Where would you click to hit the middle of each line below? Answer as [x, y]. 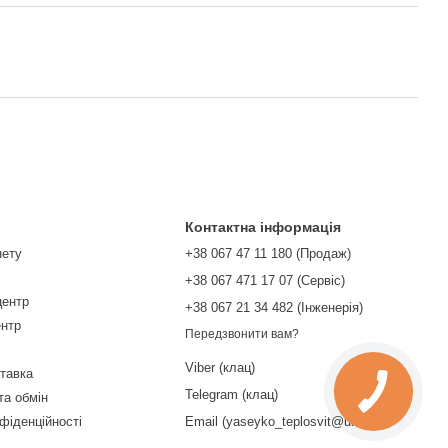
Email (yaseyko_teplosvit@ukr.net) [286, 422]
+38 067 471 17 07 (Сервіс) [265, 280]
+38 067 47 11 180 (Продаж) [268, 253]
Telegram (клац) [232, 395]
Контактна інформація [263, 227]
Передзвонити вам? [242, 334]
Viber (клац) [220, 368]
